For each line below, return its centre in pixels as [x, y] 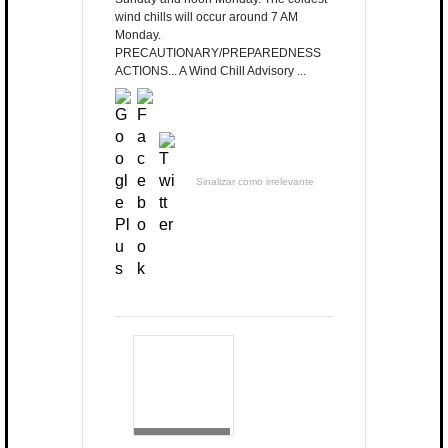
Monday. [138, 35]
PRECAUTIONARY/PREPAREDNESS [218, 53]
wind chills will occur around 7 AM [206, 17]
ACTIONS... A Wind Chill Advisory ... [210, 71]
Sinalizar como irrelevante [255, 182]
